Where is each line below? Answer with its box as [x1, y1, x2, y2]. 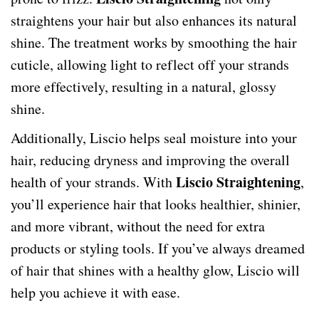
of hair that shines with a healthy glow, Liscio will [11, 261, 300, 280]
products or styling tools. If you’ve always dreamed [11, 239, 305, 258]
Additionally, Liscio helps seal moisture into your [11, 128, 297, 147]
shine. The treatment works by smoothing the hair [11, 33, 297, 52]
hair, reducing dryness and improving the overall [11, 150, 290, 169]
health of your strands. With [11, 172, 176, 192]
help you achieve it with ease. [11, 283, 180, 302]
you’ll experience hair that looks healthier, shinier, [11, 194, 300, 214]
